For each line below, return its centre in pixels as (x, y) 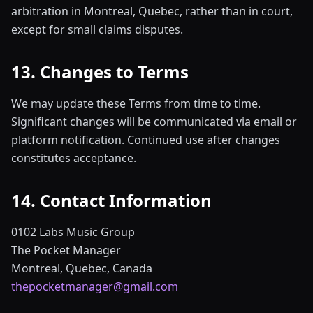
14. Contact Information (111, 200)
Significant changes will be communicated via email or (154, 122)
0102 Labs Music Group (73, 232)
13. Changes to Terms (100, 72)
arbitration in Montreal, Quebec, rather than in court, (152, 11)
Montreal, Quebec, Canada (82, 268)
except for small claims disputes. (97, 29)
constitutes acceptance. (74, 158)
